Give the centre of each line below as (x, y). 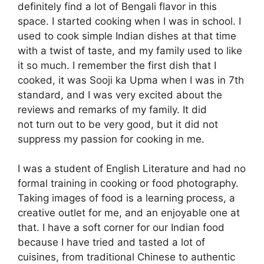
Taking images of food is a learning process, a (126, 198)
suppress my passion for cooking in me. (111, 139)
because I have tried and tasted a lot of (111, 242)
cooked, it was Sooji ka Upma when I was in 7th (131, 80)
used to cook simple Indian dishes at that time (127, 36)
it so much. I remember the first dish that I (117, 65)
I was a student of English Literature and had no (132, 169)
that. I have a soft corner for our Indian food (121, 228)
